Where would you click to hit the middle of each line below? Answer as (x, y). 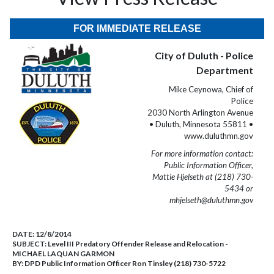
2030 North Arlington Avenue (200, 113)
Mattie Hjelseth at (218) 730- (203, 177)
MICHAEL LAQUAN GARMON (63, 254)
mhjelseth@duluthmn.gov (211, 200)
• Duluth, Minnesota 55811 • (201, 124)
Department (225, 70)
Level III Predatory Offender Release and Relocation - (138, 244)
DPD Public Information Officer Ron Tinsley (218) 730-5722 (125, 263)
